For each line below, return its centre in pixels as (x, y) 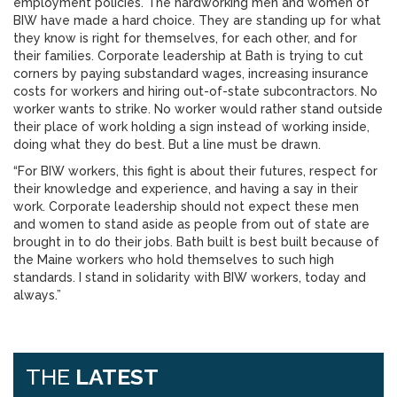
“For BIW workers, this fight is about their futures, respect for (195, 171)
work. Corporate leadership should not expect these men (186, 206)
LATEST (117, 377)
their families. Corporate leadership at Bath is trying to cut (188, 56)
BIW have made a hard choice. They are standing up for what (197, 20)
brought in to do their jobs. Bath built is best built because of (196, 242)
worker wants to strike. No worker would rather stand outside (198, 109)
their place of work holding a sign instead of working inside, (191, 127)
